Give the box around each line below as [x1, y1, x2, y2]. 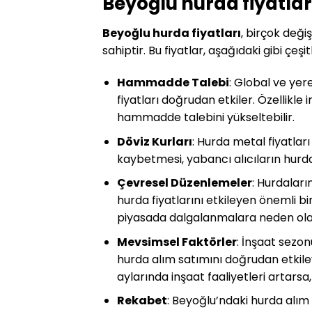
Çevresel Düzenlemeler [116, 175, 252, 192]
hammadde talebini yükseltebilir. [116, 109, 295, 125]
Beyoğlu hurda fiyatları [102, 25, 241, 42]
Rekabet [116, 292, 167, 309]
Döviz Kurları [116, 133, 192, 150]
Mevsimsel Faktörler [116, 233, 237, 250]
